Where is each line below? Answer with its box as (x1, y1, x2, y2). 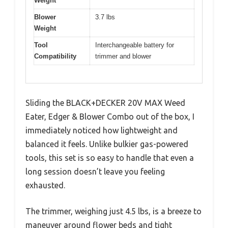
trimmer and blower (95, 52, 151, 61)
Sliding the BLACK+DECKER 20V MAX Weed (25, 98, 185, 107)
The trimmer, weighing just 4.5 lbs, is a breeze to (25, 206, 202, 216)
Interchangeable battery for (95, 41, 174, 49)
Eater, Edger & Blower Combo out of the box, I (25, 111, 194, 121)
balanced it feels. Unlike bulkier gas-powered (25, 139, 188, 149)
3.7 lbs (95, 13, 115, 21)
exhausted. (25, 180, 65, 190)
